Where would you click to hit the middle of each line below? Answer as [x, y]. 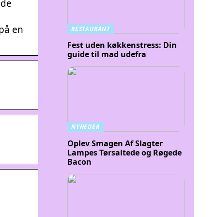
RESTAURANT [91, 29]
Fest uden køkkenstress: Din [122, 45]
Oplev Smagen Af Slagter [115, 143]
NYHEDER [85, 127]
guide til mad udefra [107, 54]
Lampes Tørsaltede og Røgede [124, 152]
